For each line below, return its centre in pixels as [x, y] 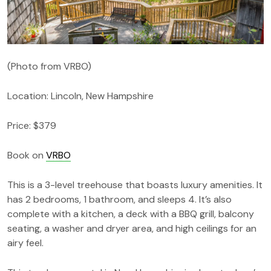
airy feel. [25, 243]
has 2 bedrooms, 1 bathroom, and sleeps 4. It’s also [119, 200]
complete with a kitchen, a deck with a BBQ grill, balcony [131, 214]
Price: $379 [32, 126]
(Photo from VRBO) [49, 67]
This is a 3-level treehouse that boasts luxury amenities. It [135, 185]
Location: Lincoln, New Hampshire [80, 96]
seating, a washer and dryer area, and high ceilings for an [132, 229]
